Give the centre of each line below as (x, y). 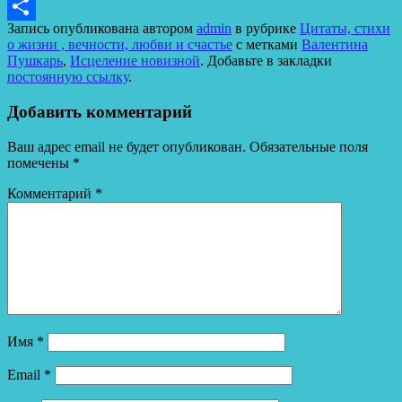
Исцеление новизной (135, 61)
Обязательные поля (309, 146)
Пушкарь (35, 61)
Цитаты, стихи (345, 29)
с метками (267, 45)
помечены (40, 162)
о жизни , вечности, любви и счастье (120, 45)
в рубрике (266, 29)
